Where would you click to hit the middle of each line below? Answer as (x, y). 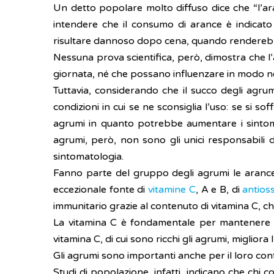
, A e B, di (219, 190)
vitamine (168, 190)
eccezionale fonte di (101, 190)
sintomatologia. (88, 157)
